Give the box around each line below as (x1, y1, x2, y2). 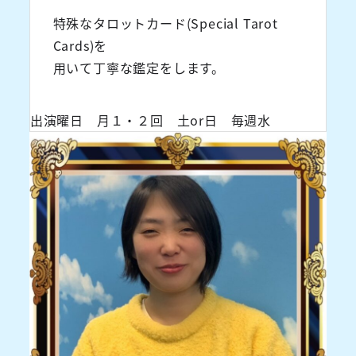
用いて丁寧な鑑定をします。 (52, 57, 225, 77)
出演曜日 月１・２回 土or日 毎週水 (29, 110, 271, 130)
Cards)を (52, 35, 108, 55)
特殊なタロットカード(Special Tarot (52, 13, 278, 33)
